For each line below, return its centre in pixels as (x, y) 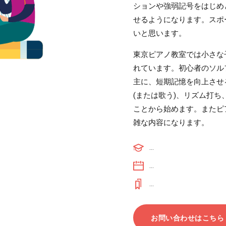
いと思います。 (160, 34)
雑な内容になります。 (171, 123)
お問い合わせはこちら (188, 218)
